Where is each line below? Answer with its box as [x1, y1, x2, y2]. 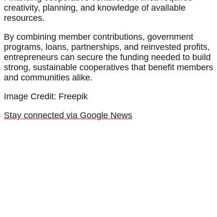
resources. [4, 13, 45, 23]
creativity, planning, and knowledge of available [4, 3, 186, 13]
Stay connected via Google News [4, 110, 132, 121]
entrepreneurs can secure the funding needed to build [4, 52, 211, 62]
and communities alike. [4, 73, 93, 83]
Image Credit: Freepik [4, 92, 88, 102]
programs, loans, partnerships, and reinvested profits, [4, 42, 210, 52]
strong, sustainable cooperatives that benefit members [4, 62, 213, 73]
